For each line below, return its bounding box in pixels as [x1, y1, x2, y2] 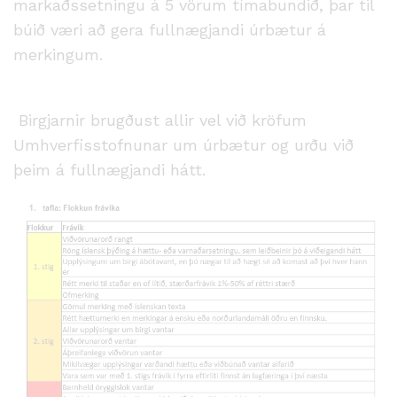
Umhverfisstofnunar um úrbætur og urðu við [13, 136, 354, 154]
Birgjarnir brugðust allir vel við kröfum [13, 111, 307, 129]
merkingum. [13, 45, 103, 64]
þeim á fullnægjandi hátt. [13, 160, 206, 179]
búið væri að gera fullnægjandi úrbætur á [13, 20, 326, 39]
